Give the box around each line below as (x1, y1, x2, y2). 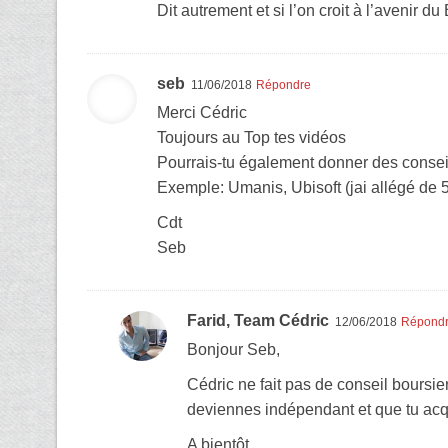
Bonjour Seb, (187, 340, 280, 358)
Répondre (256, 77, 311, 92)
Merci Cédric (157, 103, 247, 121)
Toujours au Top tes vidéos (157, 128, 346, 146)
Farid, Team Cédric (187, 311, 329, 329)
